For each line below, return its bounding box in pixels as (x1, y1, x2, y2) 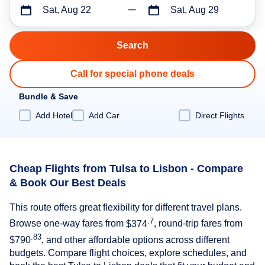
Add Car (89, 110, 119, 120)
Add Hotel (35, 110, 72, 120)
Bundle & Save (19, 92, 78, 101)
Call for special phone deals (70, 69, 195, 79)
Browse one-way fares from (9, 218, 126, 229)
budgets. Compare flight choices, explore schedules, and (9, 248, 247, 258)
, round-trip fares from (154, 218, 243, 229)
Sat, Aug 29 (170, 5, 219, 15)
